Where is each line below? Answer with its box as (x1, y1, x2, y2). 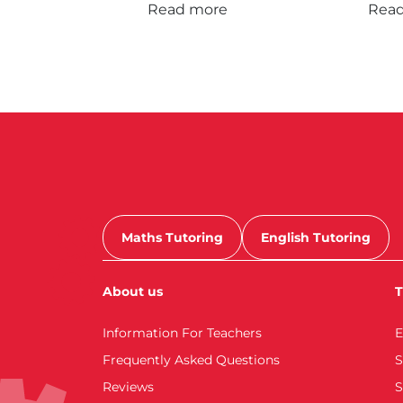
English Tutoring (261, 229, 371, 246)
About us (103, 283, 163, 300)
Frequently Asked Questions (103, 352, 280, 368)
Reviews (103, 379, 154, 395)
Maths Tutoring (121, 229, 223, 246)
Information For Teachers (103, 325, 262, 341)
